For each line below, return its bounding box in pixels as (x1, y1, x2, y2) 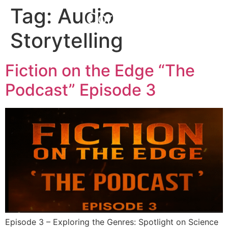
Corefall (85, 9, 142, 27)
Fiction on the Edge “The (5, 61, 195, 80)
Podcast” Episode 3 (5, 80, 156, 100)
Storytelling (10, 28, 123, 53)
